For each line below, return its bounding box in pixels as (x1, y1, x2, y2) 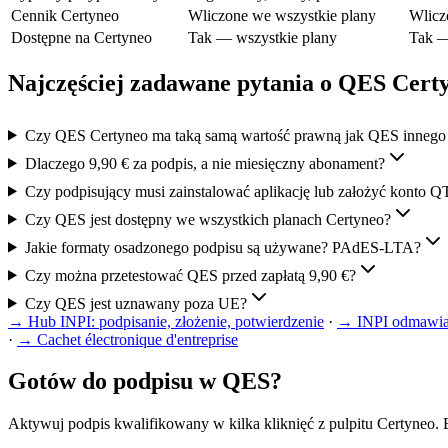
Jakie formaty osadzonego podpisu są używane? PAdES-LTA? (24, 238, 421, 256)
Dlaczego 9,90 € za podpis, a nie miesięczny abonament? (24, 154, 385, 172)
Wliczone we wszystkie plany (188, 6, 376, 24)
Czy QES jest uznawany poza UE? (24, 294, 247, 312)
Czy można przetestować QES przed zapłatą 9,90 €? (24, 266, 356, 284)
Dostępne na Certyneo (11, 28, 152, 46)
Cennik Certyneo (11, 6, 119, 24)
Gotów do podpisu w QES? (8, 368, 282, 395)
